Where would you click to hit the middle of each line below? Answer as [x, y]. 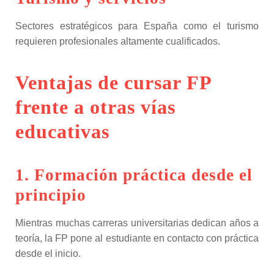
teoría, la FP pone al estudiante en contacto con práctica [137, 238]
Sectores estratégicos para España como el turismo [137, 26]
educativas [62, 131]
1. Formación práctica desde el [134, 175]
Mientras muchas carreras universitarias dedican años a [137, 223]
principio [51, 195]
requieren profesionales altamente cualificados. [118, 41]
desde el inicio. [48, 254]
